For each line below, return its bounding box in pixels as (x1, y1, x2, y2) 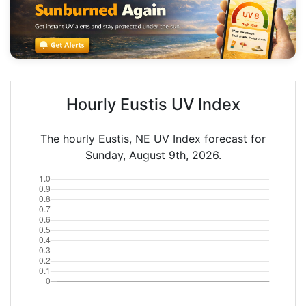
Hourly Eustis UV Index (66, 94, 240, 114)
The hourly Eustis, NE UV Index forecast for (40, 131, 266, 145)
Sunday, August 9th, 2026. (85, 148, 221, 162)
